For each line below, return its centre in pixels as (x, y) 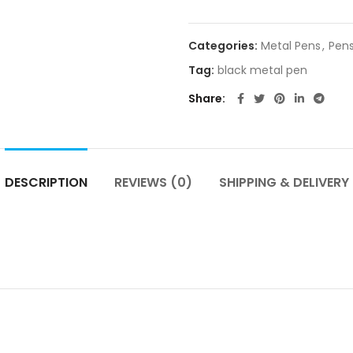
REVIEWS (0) (153, 182)
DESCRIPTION (46, 182)
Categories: (224, 46)
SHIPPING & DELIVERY (284, 182)
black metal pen (262, 70)
